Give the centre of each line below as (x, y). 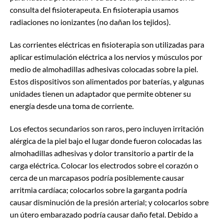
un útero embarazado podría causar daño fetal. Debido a (104, 214)
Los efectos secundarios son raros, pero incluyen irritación (107, 128)
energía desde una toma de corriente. (72, 106)
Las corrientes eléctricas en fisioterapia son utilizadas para (107, 45)
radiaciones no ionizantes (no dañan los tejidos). (90, 22)
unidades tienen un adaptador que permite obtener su (100, 94)
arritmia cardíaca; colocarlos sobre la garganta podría (98, 190)
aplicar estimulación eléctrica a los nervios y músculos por (106, 57)
